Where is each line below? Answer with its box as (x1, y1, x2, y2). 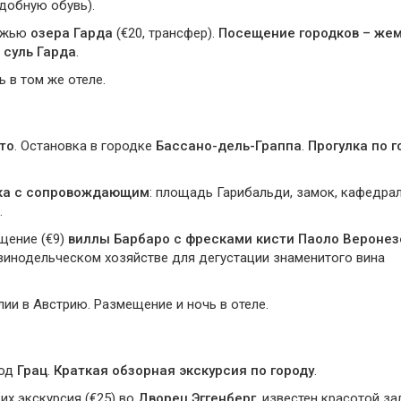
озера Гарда (30, 25, 113, 41)
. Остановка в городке (14, 138, 156, 154)
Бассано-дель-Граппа (156, 138, 302, 154)
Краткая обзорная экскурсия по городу (54, 363, 314, 379)
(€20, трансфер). (113, 25, 218, 41)
